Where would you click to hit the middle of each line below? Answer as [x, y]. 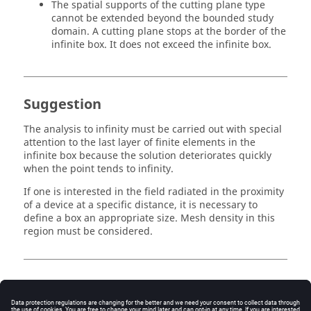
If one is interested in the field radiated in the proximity [154, 192]
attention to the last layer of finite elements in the [140, 143]
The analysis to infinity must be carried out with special [153, 129]
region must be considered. [88, 232]
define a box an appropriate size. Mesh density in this [149, 218]
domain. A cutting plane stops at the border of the [169, 32]
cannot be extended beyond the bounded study [162, 18]
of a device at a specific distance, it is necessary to [141, 205]
